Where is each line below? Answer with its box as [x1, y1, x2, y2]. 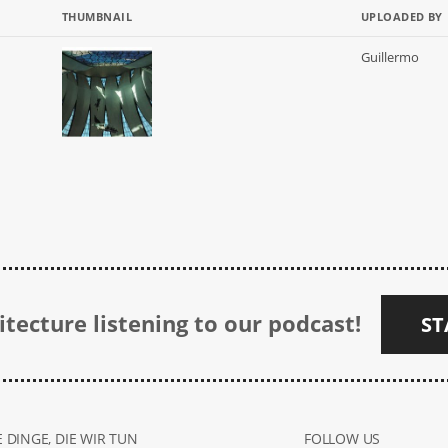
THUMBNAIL [62, 9, 132, 24]
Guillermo [361, 48, 419, 66]
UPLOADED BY [361, 9, 443, 24]
